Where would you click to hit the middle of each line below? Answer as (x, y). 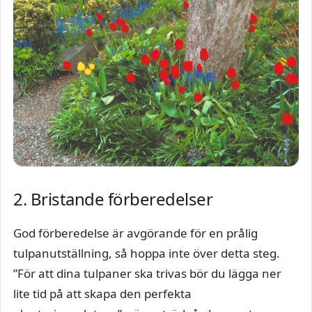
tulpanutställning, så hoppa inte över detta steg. (147, 253)
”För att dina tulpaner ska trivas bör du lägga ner (147, 273)
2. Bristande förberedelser (113, 199)
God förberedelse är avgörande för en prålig (135, 233)
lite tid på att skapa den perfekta (102, 294)
